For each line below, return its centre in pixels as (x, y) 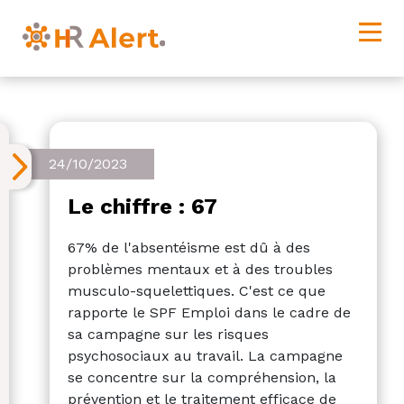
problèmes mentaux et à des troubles (200, 269)
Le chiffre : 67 (142, 206)
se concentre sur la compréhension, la (202, 377)
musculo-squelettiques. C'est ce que (197, 290)
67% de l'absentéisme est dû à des (189, 247)
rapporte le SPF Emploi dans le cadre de (209, 312)
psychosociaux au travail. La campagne (205, 355)
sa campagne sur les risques (168, 334)
